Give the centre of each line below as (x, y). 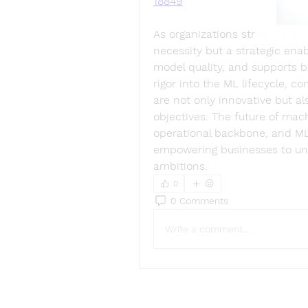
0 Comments (199, 200)
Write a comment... (207, 229)
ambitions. (180, 166)
